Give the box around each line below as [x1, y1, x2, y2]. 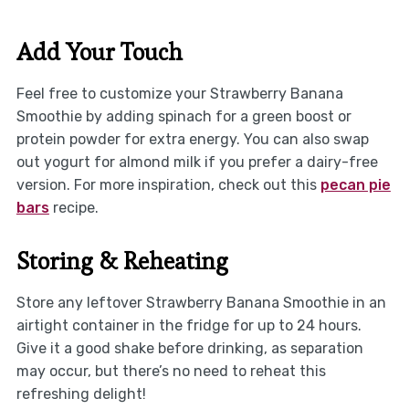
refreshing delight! [16, 384, 146, 403]
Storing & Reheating [16, 245, 228, 277]
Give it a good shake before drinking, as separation [16, 339, 363, 357]
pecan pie [320, 175, 391, 194]
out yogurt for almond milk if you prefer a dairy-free [16, 152, 378, 171]
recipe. [48, 198, 99, 216]
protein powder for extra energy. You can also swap [16, 130, 369, 148]
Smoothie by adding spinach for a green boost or [16, 107, 351, 125]
